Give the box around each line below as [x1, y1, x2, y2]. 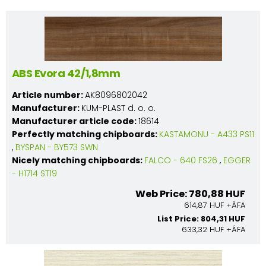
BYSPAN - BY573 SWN [15, 141, 98, 153]
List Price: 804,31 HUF [157, 213, 245, 224]
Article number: [12, 88, 85, 101]
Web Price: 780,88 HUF [135, 186, 245, 201]
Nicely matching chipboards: [12, 154, 144, 166]
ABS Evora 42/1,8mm [12, 65, 121, 81]
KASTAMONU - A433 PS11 [159, 128, 254, 140]
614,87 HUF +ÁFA [184, 199, 245, 211]
